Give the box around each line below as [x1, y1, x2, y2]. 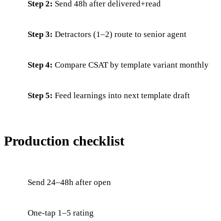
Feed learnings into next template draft [53, 90, 190, 100]
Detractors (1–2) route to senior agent [53, 29, 186, 39]
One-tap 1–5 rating [28, 208, 94, 218]
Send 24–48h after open [28, 177, 111, 187]
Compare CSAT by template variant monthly [53, 60, 209, 70]
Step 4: [28, 60, 53, 70]
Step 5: [28, 90, 53, 100]
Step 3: [28, 29, 53, 39]
